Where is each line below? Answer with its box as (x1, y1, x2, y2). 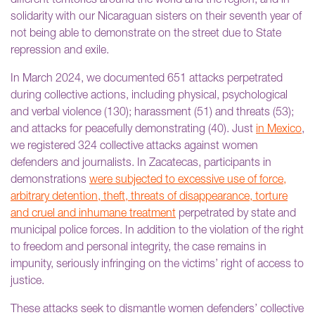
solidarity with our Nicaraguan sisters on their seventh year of (11, 11, 302, 23)
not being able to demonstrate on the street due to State (11, 28, 281, 40)
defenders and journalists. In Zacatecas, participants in (11, 157, 271, 169)
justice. (11, 276, 44, 288)
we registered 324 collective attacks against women (11, 141, 258, 153)
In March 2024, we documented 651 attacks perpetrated (11, 73, 283, 85)
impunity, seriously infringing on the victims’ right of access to (11, 259, 304, 271)
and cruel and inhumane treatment (11, 208, 176, 220)
